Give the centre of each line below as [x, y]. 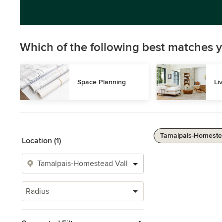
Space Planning [102, 82]
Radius [37, 191]
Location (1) [41, 141]
